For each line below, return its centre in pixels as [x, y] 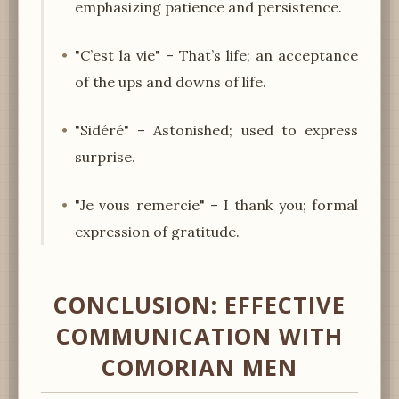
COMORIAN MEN [199, 367]
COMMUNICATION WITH [199, 336]
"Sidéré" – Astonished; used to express [216, 130]
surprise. [105, 156]
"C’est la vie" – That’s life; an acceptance [216, 55]
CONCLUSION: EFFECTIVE [199, 305]
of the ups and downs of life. [171, 81]
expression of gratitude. [157, 231]
